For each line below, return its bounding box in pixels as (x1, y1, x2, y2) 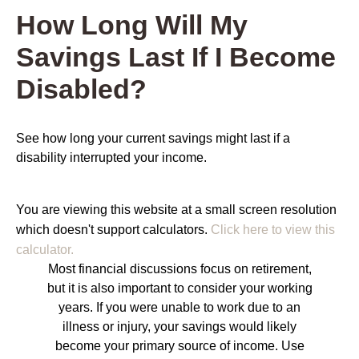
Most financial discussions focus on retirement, (47, 262, 312, 276)
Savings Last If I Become (16, 42, 336, 73)
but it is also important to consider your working (46, 281, 313, 296)
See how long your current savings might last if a (16, 131, 290, 146)
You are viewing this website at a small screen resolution (16, 203, 337, 217)
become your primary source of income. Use (54, 339, 305, 353)
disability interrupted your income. (16, 151, 207, 165)
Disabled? (16, 74, 147, 105)
